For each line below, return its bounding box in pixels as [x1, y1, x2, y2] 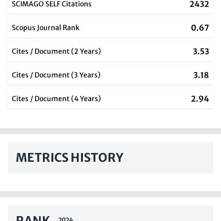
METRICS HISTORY [16, 150, 123, 165]
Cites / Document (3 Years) [12, 71, 101, 79]
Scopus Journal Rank [12, 23, 79, 32]
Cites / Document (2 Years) [12, 47, 101, 56]
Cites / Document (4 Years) [12, 94, 101, 103]
